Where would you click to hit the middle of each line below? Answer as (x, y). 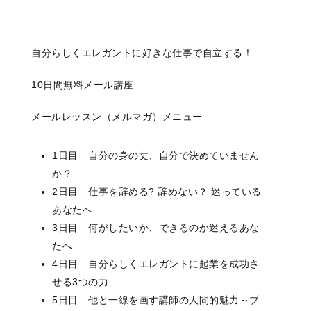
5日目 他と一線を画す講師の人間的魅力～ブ (156, 300)
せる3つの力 (80, 282)
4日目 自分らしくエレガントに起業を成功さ (156, 264)
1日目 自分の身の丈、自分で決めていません (156, 156)
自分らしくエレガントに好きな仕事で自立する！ (142, 53)
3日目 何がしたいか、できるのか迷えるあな (156, 228)
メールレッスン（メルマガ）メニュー (117, 117)
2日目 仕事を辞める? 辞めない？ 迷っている (157, 192)
